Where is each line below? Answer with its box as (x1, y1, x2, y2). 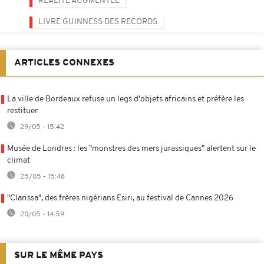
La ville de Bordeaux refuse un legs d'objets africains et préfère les (7, 94, 244, 104)
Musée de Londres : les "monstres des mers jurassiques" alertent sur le (7, 144, 256, 153)
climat (7, 156, 30, 165)
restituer (7, 106, 38, 115)
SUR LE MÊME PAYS (14, 250, 103, 260)
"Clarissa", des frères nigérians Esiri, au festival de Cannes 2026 (7, 193, 233, 203)
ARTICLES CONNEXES (14, 58, 114, 68)
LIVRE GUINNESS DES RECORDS (38, 17, 157, 27)
